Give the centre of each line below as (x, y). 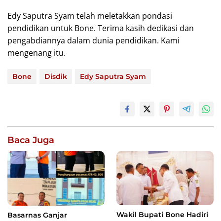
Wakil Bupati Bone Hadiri (162, 215)
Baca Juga (31, 140)
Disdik (56, 76)
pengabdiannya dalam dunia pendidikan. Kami (93, 40)
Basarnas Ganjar (37, 215)
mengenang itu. (37, 53)
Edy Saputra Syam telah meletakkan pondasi (90, 16)
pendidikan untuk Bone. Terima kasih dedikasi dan (101, 28)
